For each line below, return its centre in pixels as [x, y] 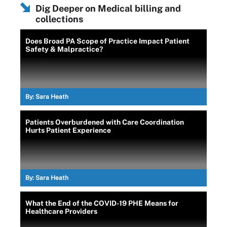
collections [59, 19]
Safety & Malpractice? [64, 49]
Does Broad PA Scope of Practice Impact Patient [107, 41]
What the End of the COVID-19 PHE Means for [102, 203]
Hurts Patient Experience [68, 130]
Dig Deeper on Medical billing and [108, 8]
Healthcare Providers [61, 211]
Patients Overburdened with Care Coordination [105, 122]
